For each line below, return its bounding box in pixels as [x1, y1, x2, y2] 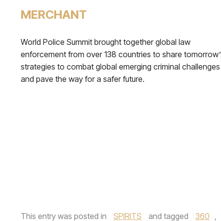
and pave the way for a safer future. [21, 74, 145, 84]
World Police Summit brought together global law [21, 37, 190, 47]
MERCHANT [21, 7, 87, 22]
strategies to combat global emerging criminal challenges [21, 62, 220, 72]
